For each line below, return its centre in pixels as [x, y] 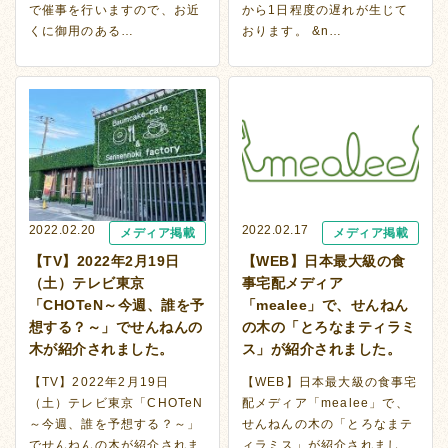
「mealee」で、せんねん [325, 305]
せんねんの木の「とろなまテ [327, 424]
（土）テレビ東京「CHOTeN [116, 403]
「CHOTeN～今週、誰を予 [116, 305]
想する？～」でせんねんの [115, 327]
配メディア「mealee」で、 [325, 403]
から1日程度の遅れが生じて [325, 9]
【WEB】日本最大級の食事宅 [329, 382]
